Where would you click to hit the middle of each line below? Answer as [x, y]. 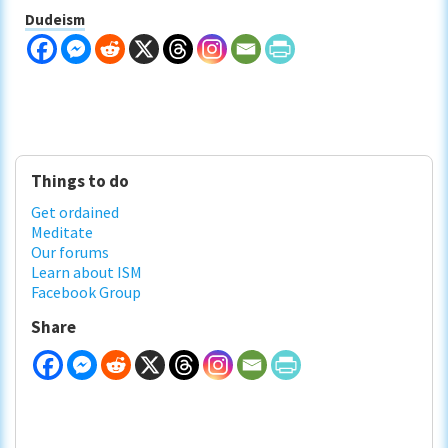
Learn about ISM [86, 272]
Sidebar [51, 195]
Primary [52, 160]
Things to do [80, 181]
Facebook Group [86, 292]
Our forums [70, 252]
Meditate [62, 232]
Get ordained [75, 212]
